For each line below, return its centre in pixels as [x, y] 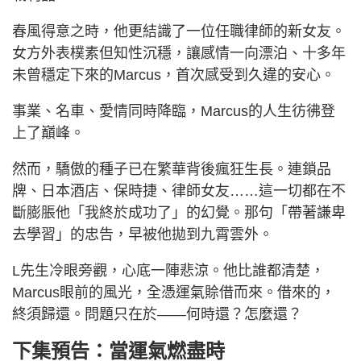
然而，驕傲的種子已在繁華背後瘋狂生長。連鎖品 [172, 169]
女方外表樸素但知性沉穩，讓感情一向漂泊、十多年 [179, 53]
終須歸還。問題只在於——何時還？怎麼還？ [157, 314]
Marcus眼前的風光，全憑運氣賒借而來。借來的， [174, 292]
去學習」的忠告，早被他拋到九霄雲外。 [143, 234]
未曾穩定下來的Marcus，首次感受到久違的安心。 [174, 75]
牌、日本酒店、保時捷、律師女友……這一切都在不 [179, 191]
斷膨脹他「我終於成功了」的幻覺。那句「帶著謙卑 [179, 212]
